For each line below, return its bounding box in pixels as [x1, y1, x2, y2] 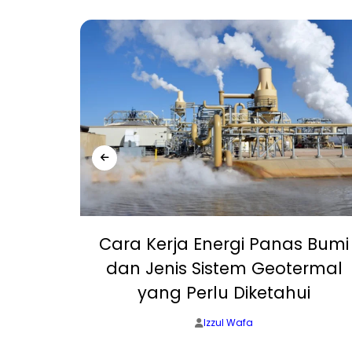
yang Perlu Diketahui [137, 281, 310, 305]
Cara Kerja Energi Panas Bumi [99, 233, 349, 256]
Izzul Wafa [203, 316, 253, 330]
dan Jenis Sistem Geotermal [105, 257, 343, 280]
